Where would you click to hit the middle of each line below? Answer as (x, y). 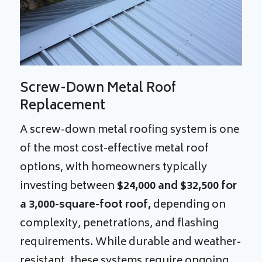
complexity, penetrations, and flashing (120, 224)
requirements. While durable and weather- (131, 242)
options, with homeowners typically (114, 168)
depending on (189, 205)
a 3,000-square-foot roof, (86, 205)
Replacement (63, 106)
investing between (69, 186)
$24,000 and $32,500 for (177, 186)
